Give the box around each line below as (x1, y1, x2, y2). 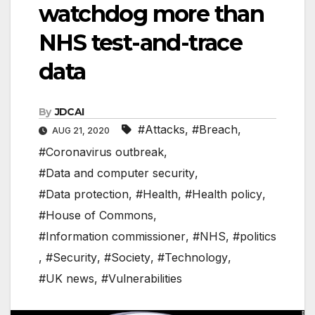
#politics (233, 229, 276, 244)
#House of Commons (39, 208, 153, 223)
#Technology (157, 250, 228, 265)
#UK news (39, 271, 94, 286)
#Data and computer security (39, 166, 195, 181)
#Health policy (185, 187, 262, 202)
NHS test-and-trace (39, 29, 243, 57)
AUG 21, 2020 (50, 125, 112, 136)
